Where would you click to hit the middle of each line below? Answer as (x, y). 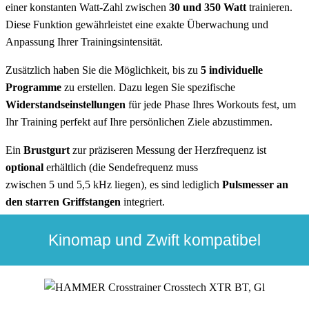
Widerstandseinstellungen (66, 105)
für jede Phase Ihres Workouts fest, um (211, 105)
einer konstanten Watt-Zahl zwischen (87, 8)
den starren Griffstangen (63, 202)
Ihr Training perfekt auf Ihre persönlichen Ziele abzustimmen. (139, 122)
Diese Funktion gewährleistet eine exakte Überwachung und (137, 25)
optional (24, 168)
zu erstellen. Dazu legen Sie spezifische (148, 88)
